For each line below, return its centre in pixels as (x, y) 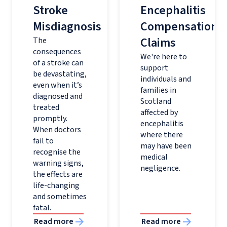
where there (162, 135)
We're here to (164, 57)
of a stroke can (58, 63)
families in (158, 90)
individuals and (166, 79)
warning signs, (58, 163)
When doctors (57, 130)
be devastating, (60, 74)
